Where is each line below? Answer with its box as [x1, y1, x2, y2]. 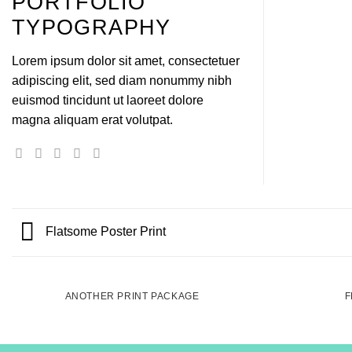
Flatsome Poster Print [42, 224, 166, 239]
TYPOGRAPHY [12, 15, 171, 39]
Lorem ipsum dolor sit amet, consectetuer [12, 53, 240, 68]
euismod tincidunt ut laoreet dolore [12, 92, 203, 107]
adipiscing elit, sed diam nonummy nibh [12, 72, 232, 87]
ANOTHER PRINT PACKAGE [64, 290, 200, 302]
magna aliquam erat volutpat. [12, 112, 173, 126]
